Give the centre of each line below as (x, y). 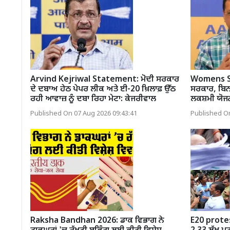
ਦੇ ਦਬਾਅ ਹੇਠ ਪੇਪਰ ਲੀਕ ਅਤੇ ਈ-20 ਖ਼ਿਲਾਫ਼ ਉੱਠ (103, 89)
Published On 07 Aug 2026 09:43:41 (84, 114)
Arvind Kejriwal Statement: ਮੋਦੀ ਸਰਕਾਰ (105, 80)
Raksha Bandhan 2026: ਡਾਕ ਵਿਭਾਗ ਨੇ (97, 221)
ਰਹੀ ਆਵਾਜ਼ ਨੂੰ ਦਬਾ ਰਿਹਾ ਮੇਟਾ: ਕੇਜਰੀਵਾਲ (93, 99)
